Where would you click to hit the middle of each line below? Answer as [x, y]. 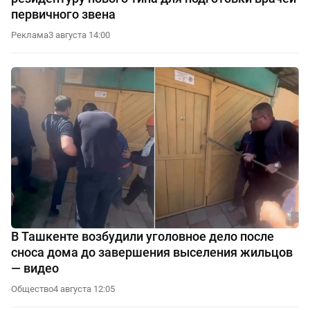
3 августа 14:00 [79, 35]
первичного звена [63, 14]
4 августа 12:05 [84, 289]
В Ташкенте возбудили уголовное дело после [143, 237]
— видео [35, 268]
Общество [32, 289]
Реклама [30, 35]
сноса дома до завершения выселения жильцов [152, 253]
